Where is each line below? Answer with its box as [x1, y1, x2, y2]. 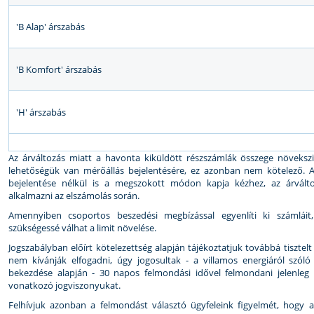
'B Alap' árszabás [16, 20, 85, 33]
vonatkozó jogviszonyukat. [8, 279, 121, 292]
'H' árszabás [16, 106, 66, 118]
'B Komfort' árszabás [16, 63, 102, 76]
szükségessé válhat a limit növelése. [8, 221, 156, 234]
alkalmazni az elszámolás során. [8, 189, 139, 202]
